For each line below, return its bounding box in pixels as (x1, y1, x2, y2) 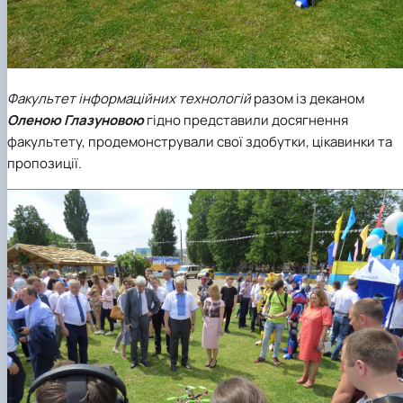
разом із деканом (254, 89, 364, 109)
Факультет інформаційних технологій (7, 89, 254, 109)
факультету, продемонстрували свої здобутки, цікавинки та (7, 132, 392, 152)
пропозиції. (7, 154, 82, 174)
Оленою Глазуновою (7, 111, 144, 130)
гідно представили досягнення (144, 111, 348, 130)
